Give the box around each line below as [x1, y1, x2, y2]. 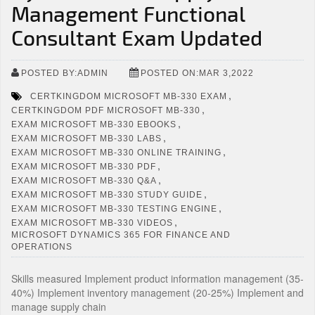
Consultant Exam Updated [11, 25, 262, 50]
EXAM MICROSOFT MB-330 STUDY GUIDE [11, 189, 202, 200]
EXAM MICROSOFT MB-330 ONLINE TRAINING [11, 147, 221, 157]
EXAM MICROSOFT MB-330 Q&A [11, 175, 157, 186]
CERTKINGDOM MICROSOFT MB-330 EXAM [30, 91, 227, 101]
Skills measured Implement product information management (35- [11, 271, 304, 285]
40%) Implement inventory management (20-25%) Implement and [11, 285, 304, 300]
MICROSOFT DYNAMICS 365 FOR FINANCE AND [11, 229, 231, 240]
